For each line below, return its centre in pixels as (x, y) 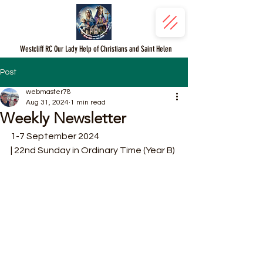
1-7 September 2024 (55, 136)
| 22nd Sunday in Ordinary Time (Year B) (93, 150)
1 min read (88, 102)
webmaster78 (48, 92)
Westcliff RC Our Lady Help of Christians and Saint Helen (96, 49)
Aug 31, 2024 (47, 102)
